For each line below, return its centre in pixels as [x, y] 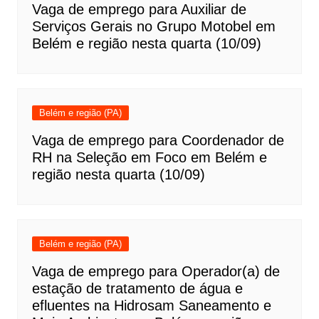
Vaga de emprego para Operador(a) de [156, 272]
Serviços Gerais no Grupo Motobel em [153, 27]
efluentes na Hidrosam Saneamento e [151, 306]
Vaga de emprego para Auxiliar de [139, 10]
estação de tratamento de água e [137, 289]
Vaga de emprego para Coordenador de [158, 141]
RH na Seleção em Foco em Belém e [149, 158]
